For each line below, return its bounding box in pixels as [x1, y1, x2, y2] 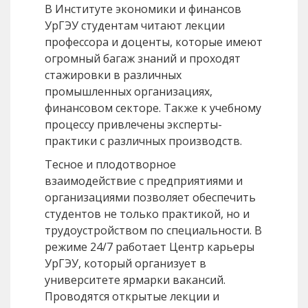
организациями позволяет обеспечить [45, 190, 256, 206]
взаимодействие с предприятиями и [45, 173, 243, 189]
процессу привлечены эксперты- [45, 117, 222, 133]
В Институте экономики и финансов [45, 1, 241, 17]
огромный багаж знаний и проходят [45, 51, 241, 67]
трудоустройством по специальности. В [45, 223, 262, 239]
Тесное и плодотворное [45, 157, 176, 173]
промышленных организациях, [45, 84, 212, 100]
